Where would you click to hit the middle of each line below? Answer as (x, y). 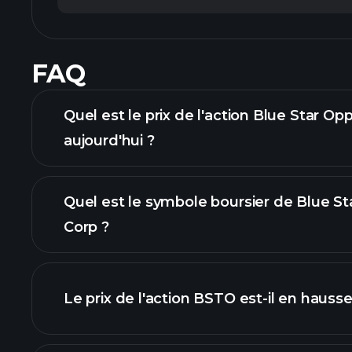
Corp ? (86, 227)
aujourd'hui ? (109, 141)
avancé (90, 279)
